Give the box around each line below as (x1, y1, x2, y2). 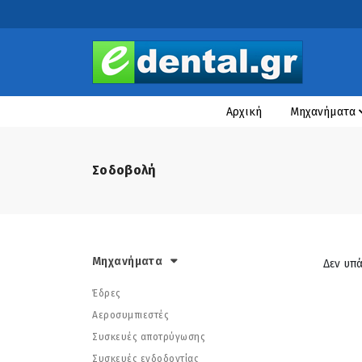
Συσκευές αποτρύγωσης (92, 331, 205, 343)
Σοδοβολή (92, 162, 157, 178)
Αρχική (226, 105, 262, 119)
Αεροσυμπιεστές (92, 309, 169, 321)
